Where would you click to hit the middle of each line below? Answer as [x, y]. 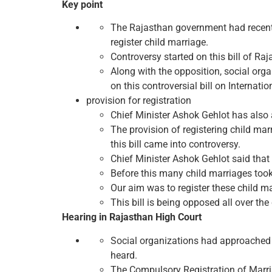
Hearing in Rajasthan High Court [132, 217]
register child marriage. [159, 42]
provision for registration [139, 101]
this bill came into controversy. [175, 144]
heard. [124, 255]
